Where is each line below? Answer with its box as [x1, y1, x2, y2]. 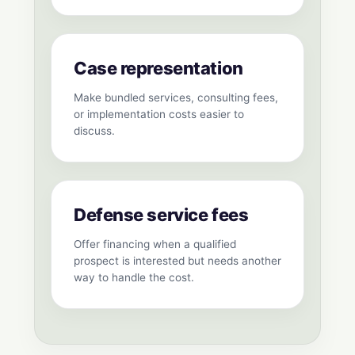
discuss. [74, 124, 115, 138]
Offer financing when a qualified [74, 238, 236, 251]
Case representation [74, 58, 243, 79]
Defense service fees [74, 204, 249, 226]
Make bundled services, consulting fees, [74, 91, 278, 105]
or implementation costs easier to [74, 108, 244, 121]
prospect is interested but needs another [74, 254, 281, 268]
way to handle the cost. [74, 271, 194, 284]
